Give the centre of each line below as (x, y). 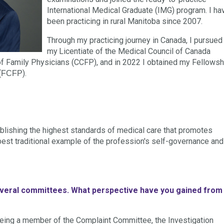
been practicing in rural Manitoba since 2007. (125, 21)
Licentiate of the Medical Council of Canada (135, 51)
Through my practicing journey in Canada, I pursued (135, 40)
